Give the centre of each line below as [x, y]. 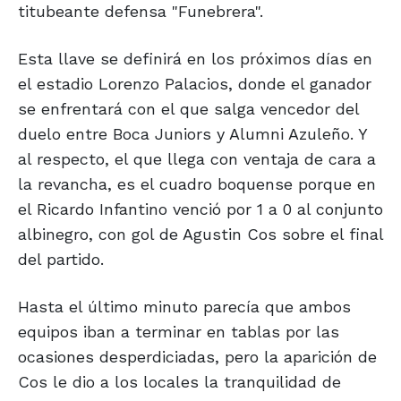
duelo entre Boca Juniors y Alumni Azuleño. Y [192, 134]
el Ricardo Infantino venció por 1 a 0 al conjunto [200, 209]
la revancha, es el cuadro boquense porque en [197, 184]
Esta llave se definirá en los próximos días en [195, 59]
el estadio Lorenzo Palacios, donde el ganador [195, 84]
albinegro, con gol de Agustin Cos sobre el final [200, 235]
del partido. [61, 260]
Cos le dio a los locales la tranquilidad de [179, 382]
